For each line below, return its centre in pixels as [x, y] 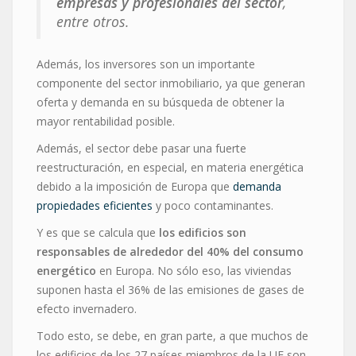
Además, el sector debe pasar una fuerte [141, 148]
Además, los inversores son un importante [146, 64]
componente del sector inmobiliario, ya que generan [171, 83]
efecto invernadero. [87, 308]
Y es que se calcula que [98, 232]
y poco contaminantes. [213, 205]
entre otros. [93, 21]
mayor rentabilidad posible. [106, 121]
